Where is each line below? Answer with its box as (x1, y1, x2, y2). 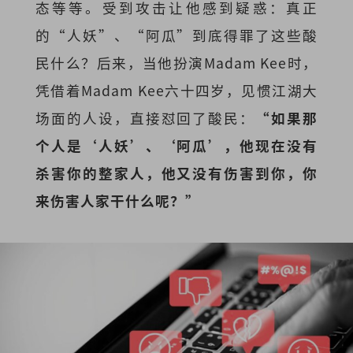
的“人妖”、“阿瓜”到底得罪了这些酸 (35, 25, 318, 46)
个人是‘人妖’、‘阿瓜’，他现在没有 (35, 136, 318, 156)
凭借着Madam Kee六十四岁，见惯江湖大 (35, 80, 318, 101)
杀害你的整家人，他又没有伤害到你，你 (35, 163, 318, 184)
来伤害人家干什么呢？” (35, 191, 200, 211)
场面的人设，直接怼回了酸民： (35, 108, 256, 128)
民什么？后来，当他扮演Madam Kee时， (35, 53, 318, 73)
